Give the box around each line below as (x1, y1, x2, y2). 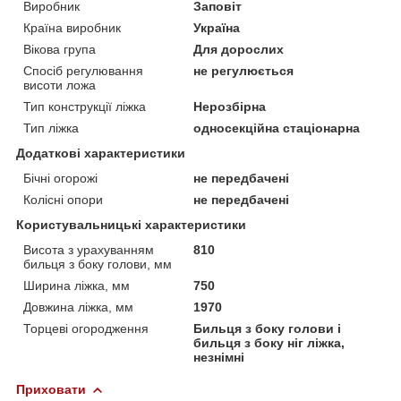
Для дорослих (193, 41, 285, 56)
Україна (193, 20, 241, 35)
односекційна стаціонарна (193, 120, 361, 135)
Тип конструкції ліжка (23, 98, 146, 114)
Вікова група (23, 41, 96, 56)
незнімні (193, 349, 245, 364)
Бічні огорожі (23, 170, 98, 185)
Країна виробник (23, 20, 121, 35)
